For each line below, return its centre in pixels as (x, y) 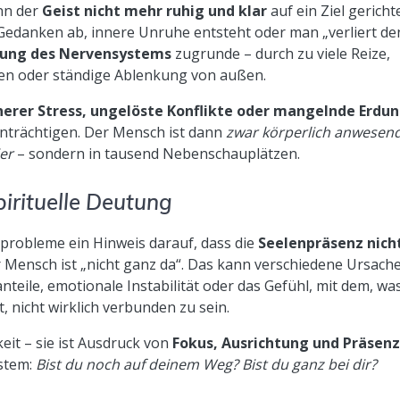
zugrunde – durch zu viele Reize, (281, 53)
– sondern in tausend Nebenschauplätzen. (156, 153)
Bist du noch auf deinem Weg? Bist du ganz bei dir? (207, 364)
